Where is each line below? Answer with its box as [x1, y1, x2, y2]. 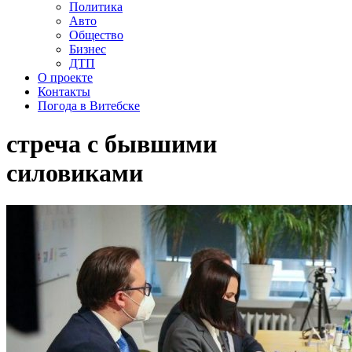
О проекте [38, 71, 93, 84]
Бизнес [69, 42, 106, 56]
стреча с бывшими [6, 130, 217, 159]
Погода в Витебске [38, 99, 140, 112]
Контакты [38, 85, 90, 98]
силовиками [6, 159, 143, 188]
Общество [69, 28, 123, 42]
